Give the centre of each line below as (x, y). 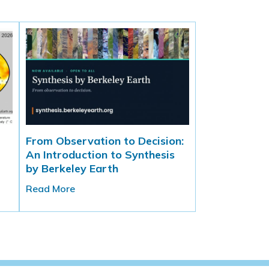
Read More (51, 189)
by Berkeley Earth (72, 169)
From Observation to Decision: (105, 141)
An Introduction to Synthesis (101, 155)
